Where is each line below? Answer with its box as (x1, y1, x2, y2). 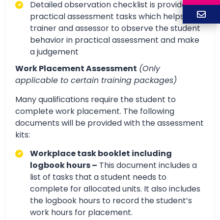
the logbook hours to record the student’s (30, 194, 192, 206)
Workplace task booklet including (30, 147, 172, 159)
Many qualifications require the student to (15, 93, 176, 105)
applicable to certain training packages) (15, 75, 177, 86)
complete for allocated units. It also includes (30, 183, 200, 194)
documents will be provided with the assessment (15, 117, 204, 129)
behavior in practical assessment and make (30, 34, 199, 46)
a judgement (30, 46, 79, 58)
